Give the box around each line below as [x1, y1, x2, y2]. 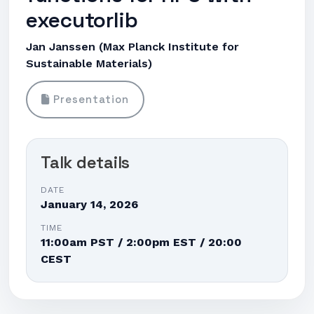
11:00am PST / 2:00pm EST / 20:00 [41, 235, 242, 249]
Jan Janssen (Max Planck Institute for [26, 40, 239, 53]
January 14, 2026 [41, 198, 138, 211]
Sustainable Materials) [26, 57, 152, 70]
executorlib [26, 6, 138, 34]
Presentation [50, 93, 129, 106]
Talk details [41, 152, 130, 173]
